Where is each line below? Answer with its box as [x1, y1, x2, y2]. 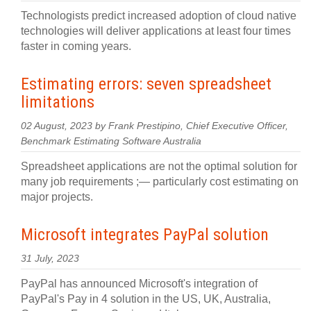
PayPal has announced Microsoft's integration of [21, 278, 258, 289]
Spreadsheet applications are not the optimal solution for [21, 160, 297, 172]
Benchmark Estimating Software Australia [21, 136, 201, 146]
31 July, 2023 [21, 253, 79, 264]
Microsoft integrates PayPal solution [21, 225, 269, 244]
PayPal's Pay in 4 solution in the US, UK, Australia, [21, 293, 271, 305]
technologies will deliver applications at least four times [21, 25, 291, 37]
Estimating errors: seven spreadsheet [21, 74, 271, 94]
